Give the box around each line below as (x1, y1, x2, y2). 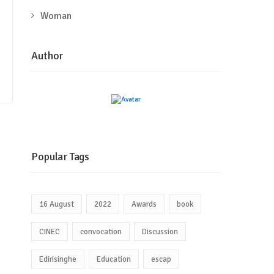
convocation (80, 226, 122, 237)
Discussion (142, 226, 179, 237)
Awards (131, 199, 157, 209)
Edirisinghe (39, 254, 77, 264)
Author (31, 49, 64, 62)
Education (97, 254, 131, 264)
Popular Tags (31, 149, 89, 163)
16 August (39, 199, 75, 209)
